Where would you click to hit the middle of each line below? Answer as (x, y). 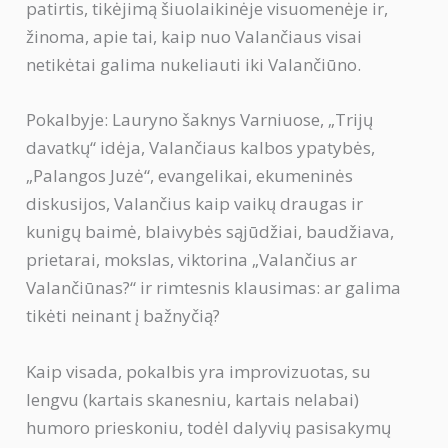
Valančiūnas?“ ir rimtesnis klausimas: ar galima (214, 288)
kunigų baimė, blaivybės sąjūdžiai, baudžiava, (210, 232)
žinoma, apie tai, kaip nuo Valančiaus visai (194, 37)
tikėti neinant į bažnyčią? (123, 316)
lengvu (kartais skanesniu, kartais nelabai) (193, 399)
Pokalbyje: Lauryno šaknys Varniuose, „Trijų (200, 120)
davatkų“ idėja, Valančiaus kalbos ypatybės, (201, 148)
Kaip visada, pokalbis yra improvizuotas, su (199, 371)
